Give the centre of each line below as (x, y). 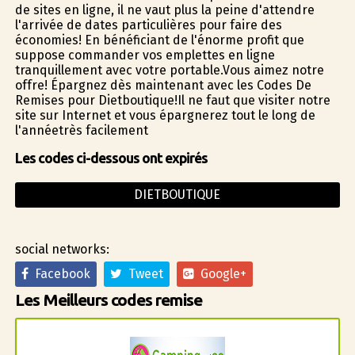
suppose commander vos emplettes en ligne (145, 55)
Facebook (59, 273)
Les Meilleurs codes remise (108, 300)
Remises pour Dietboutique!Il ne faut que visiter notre (172, 100)
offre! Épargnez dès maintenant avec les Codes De (163, 85)
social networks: (62, 249)
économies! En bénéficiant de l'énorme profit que (159, 40)
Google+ (220, 273)
